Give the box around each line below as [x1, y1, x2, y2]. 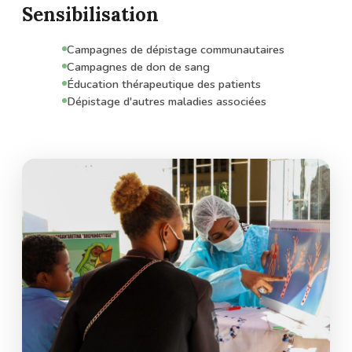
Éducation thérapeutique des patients [67, 76, 261, 93]
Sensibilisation [22, 2, 159, 27]
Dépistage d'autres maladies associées [67, 93, 266, 110]
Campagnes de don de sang [67, 59, 210, 75]
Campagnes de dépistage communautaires [67, 42, 284, 58]
